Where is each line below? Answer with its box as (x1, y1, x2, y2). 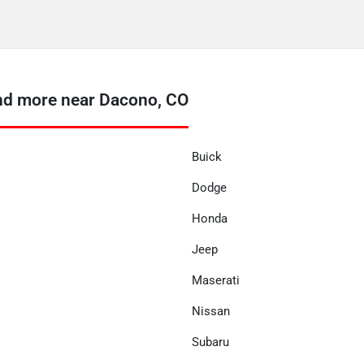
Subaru (192, 335, 229, 349)
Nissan (192, 304, 230, 318)
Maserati (192, 273, 240, 288)
